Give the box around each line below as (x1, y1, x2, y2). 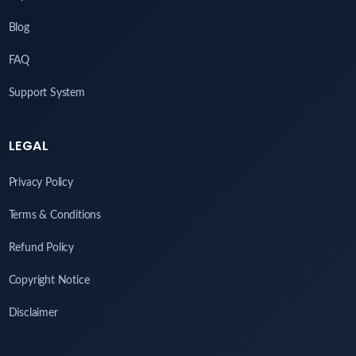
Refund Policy (8, 242, 74, 254)
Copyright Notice (8, 275, 90, 287)
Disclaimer (8, 308, 58, 319)
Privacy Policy (8, 177, 73, 189)
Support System (8, 87, 85, 99)
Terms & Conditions (8, 210, 101, 222)
